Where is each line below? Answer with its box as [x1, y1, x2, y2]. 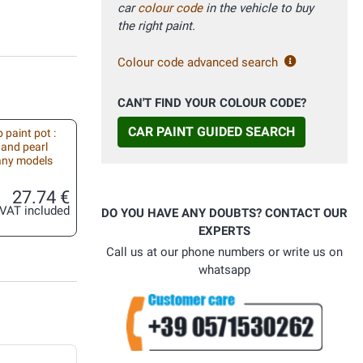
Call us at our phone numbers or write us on [106, 245, 343, 260]
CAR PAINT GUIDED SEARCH [128, 124, 295, 140]
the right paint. [117, 19, 195, 34]
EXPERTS [199, 224, 250, 239]
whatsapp [199, 263, 250, 278]
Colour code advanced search [117, 55, 278, 70]
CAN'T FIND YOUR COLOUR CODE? [117, 96, 306, 111]
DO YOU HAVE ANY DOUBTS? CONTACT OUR [101, 206, 348, 221]
